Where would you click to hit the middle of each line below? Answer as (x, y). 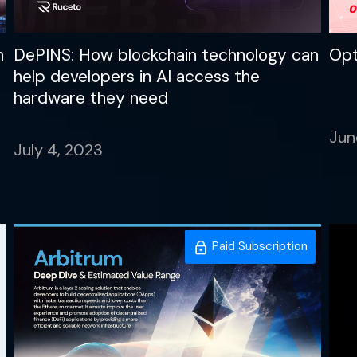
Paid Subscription (258, 247)
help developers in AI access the (137, 77)
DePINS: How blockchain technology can (167, 55)
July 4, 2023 (59, 150)
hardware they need (91, 98)
